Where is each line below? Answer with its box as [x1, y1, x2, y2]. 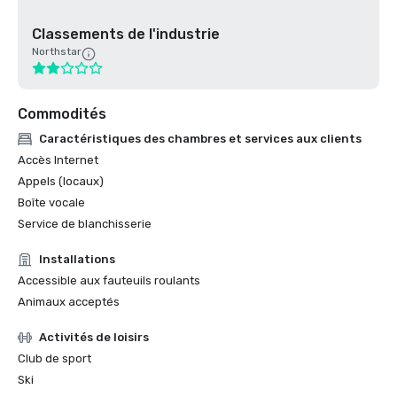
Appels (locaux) [18, 175, 104, 188]
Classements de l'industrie [32, 26, 220, 43]
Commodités [18, 105, 106, 122]
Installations [39, 253, 115, 266]
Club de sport [18, 352, 91, 365]
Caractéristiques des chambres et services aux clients [39, 132, 362, 145]
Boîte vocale [18, 196, 85, 209]
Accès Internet [18, 153, 98, 167]
